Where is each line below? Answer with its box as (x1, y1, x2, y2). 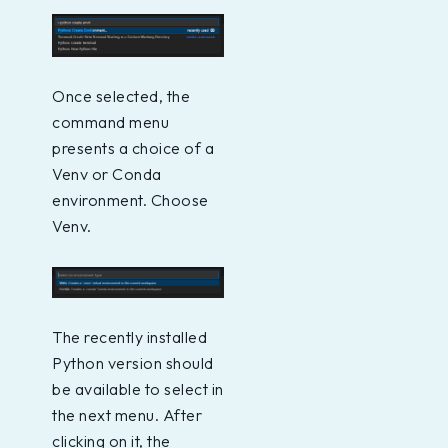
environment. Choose (52, 189, 209, 210)
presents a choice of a (52, 137, 214, 158)
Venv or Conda (52, 163, 162, 184)
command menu (52, 111, 169, 132)
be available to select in (52, 378, 224, 399)
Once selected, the (52, 85, 190, 106)
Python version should (52, 352, 214, 373)
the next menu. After (52, 404, 202, 425)
